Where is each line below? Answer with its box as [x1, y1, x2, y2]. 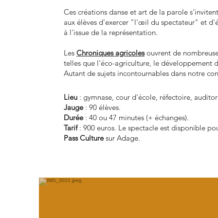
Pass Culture [64, 133, 104, 143]
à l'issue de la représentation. [64, 28, 158, 37]
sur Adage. [104, 133, 140, 143]
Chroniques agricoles [76, 48, 145, 57]
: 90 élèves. [83, 103, 123, 112]
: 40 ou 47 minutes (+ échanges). [85, 113, 189, 122]
